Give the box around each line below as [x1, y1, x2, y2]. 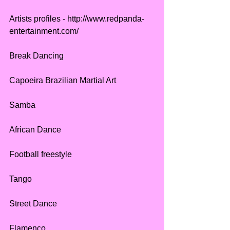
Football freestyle [9, 150, 72, 159]
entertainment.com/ [9, 27, 79, 36]
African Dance [9, 125, 61, 135]
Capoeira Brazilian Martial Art [9, 76, 116, 85]
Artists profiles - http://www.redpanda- [9, 14, 144, 24]
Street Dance [9, 199, 57, 208]
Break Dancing [9, 51, 64, 61]
